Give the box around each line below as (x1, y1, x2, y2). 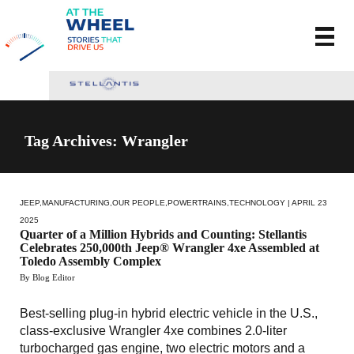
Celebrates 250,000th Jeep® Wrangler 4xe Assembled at (20, 240, 319, 254)
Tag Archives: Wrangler (24, 131, 189, 149)
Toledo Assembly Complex (20, 254, 161, 268)
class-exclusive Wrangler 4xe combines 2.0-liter (20, 323, 287, 337)
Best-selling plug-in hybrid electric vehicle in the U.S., (20, 306, 318, 320)
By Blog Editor (20, 272, 75, 282)
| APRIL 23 (285, 198, 327, 207)
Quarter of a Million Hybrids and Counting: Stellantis (20, 227, 307, 241)
